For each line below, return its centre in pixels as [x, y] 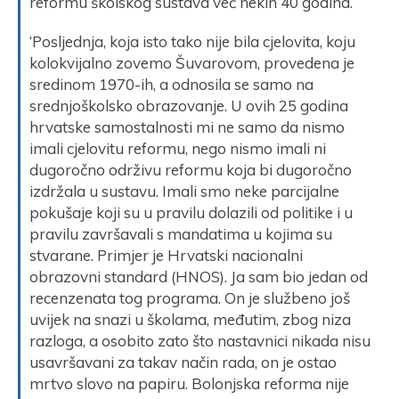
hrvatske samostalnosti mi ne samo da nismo [187, 126]
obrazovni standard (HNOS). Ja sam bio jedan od [199, 276]
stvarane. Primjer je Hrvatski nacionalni [166, 255]
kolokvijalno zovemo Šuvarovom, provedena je [192, 62]
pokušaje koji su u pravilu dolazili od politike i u [191, 212]
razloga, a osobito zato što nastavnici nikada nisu [200, 340]
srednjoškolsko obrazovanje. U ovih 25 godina [189, 105]
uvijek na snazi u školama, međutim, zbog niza [190, 319]
